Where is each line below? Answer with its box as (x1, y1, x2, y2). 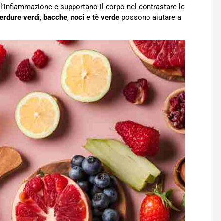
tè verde (92, 12, 119, 22)
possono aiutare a (119, 12, 181, 22)
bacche (43, 12, 67, 22)
